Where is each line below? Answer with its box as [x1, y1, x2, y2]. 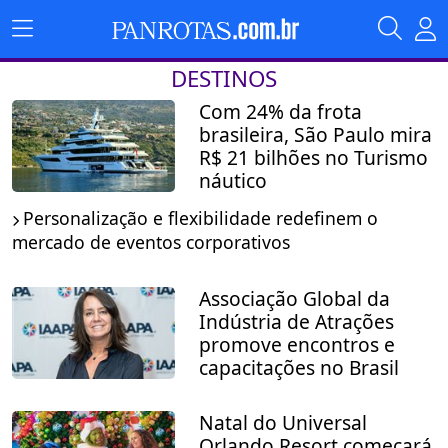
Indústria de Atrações [198, 308, 394, 335]
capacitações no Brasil [198, 354, 399, 381]
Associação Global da [198, 285, 390, 312]
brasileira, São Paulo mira [198, 121, 432, 148]
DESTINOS [171, 63, 277, 95]
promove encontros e [198, 331, 395, 358]
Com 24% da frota [198, 98, 362, 125]
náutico [198, 167, 267, 194]
